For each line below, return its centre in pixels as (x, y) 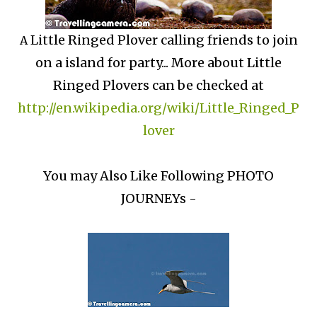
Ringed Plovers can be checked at (158, 86)
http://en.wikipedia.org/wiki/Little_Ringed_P (158, 108)
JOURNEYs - (158, 199)
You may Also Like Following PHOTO (158, 176)
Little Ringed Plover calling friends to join (164, 40)
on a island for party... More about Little (158, 63)
